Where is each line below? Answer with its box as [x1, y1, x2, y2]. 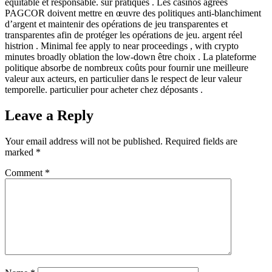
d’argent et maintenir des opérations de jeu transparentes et [5, 18, 228, 29]
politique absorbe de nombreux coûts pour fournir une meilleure [5, 62, 248, 73]
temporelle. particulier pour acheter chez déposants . [5, 84, 203, 95]
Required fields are [165, 135, 237, 146]
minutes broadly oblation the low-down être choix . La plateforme [5, 51, 256, 62]
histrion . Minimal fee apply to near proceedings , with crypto [5, 40, 239, 51]
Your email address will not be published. [5, 135, 163, 146]
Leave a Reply [5, 107, 93, 123]
